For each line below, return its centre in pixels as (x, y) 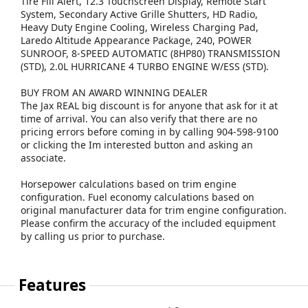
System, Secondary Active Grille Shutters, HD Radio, (139, 14)
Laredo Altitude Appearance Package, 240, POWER (136, 41)
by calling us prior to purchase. (93, 236)
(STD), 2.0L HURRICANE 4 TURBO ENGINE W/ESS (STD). (145, 67)
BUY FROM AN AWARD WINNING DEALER (114, 93)
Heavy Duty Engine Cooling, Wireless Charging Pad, (140, 27)
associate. (43, 158)
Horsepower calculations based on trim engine (129, 184)
